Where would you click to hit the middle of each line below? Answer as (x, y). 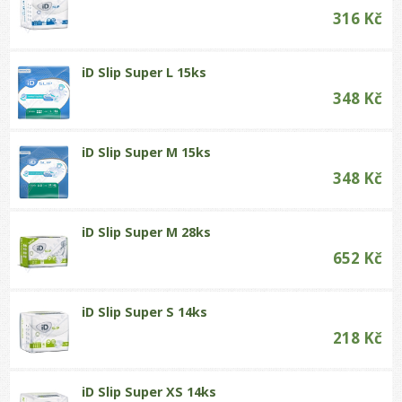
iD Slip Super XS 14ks (149, 391)
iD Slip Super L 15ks (144, 72)
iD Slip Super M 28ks (147, 232)
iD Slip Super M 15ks (147, 152)
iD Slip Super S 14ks (145, 311)
